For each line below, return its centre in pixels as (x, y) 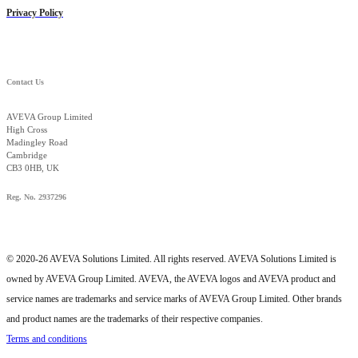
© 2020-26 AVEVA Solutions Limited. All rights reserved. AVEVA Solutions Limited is (171, 259)
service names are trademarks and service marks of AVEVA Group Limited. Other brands (174, 298)
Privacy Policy (35, 13)
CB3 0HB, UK (33, 167)
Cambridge (27, 155)
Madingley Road (37, 142)
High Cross (27, 129)
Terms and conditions (47, 338)
